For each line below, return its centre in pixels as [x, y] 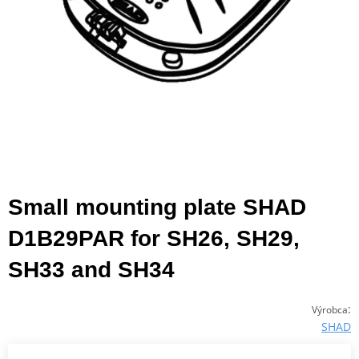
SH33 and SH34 [91, 269]
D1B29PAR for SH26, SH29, [154, 238]
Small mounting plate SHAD [157, 207]
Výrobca [330, 309]
